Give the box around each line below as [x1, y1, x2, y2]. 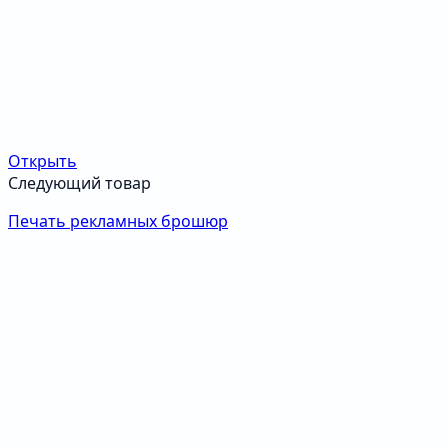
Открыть [8, 150, 77, 173]
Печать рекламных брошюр [8, 210, 228, 233]
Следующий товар [8, 172, 151, 195]
